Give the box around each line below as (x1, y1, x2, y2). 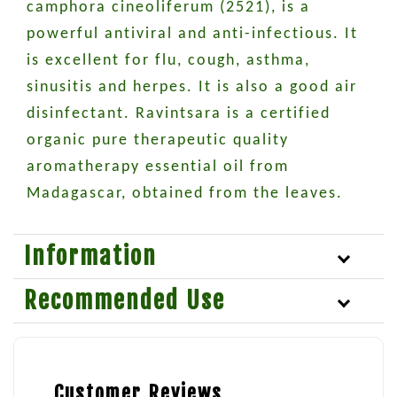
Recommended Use (24, 285, 225, 316)
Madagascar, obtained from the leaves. (27, 185, 343, 203)
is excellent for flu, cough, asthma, (27, 52, 310, 70)
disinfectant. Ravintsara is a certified (27, 105, 331, 123)
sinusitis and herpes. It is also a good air (27, 79, 357, 97)
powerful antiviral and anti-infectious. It (27, 26, 358, 43)
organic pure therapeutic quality (27, 132, 289, 150)
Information (24, 241, 157, 272)
